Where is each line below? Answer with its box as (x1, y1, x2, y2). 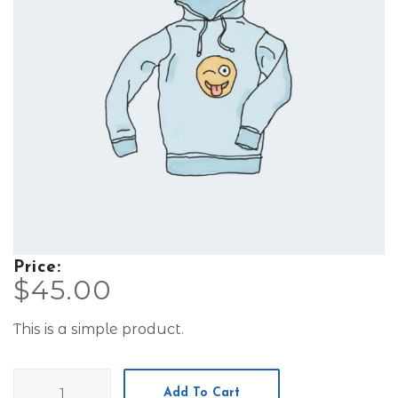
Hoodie (12, 371, 63, 388)
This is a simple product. (13, 321, 184, 338)
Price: (13, 259, 61, 276)
